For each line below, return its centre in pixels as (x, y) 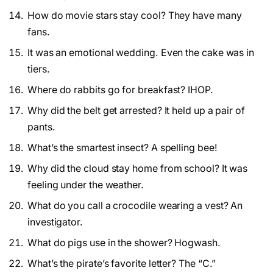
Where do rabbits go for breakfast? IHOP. (120, 90)
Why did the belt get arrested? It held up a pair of (136, 110)
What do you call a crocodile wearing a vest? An (135, 205)
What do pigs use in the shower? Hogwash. (124, 243)
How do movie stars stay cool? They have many (135, 15)
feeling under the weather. (86, 185)
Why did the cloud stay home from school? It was (138, 168)
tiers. (39, 69)
